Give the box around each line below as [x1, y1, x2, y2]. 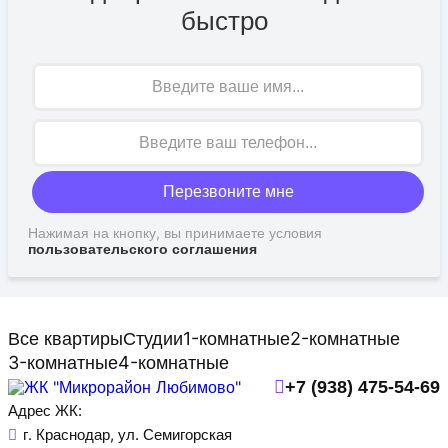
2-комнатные [290, 328, 400, 350]
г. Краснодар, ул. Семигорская [23, 425, 232, 445]
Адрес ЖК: [8, 401, 82, 421]
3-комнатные [8, 352, 118, 374]
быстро [180, 6, 268, 37]
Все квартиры [8, 328, 123, 350]
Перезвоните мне [162, 183, 294, 201]
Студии [123, 328, 183, 350]
